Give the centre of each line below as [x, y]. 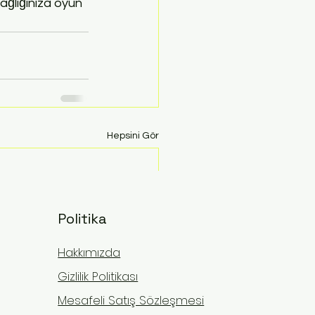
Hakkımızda [89, 253]
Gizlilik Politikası [98, 277]
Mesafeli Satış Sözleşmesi [131, 301]
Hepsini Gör [133, 136]
